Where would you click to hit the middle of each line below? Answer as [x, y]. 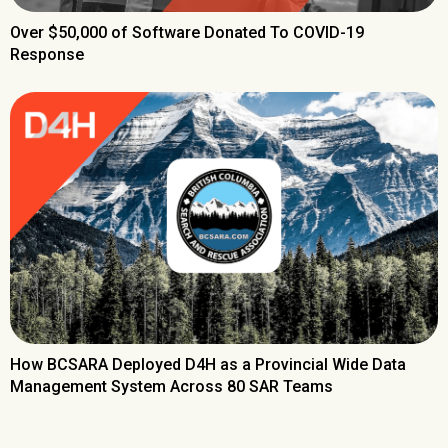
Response [47, 55]
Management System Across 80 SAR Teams [171, 386]
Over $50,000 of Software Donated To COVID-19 [187, 33]
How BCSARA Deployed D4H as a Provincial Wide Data [208, 364]
